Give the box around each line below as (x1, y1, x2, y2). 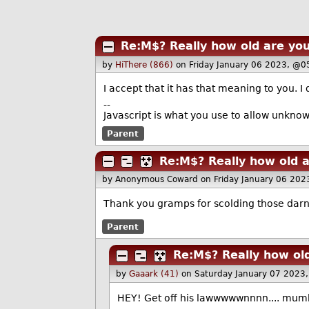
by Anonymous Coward (102, 175, 201, 185)
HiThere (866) (115, 59, 174, 70)
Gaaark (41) (129, 268, 179, 279)
